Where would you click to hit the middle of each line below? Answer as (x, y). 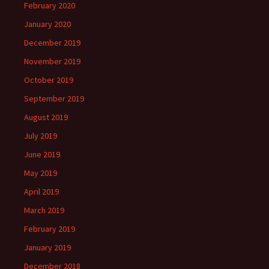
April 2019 (41, 192)
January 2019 (47, 247)
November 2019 (52, 61)
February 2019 (50, 229)
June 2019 (42, 154)
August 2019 (46, 117)
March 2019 (44, 210)
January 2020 (47, 24)
